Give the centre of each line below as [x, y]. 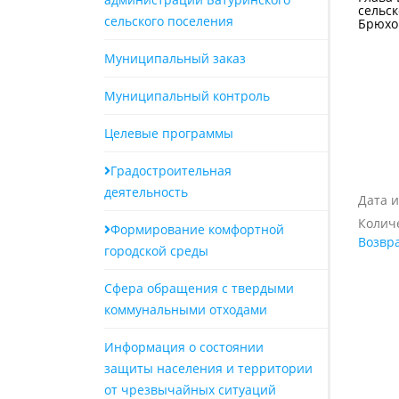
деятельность [146, 192]
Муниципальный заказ [175, 58]
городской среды [156, 251]
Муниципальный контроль [187, 96]
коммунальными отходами [186, 309]
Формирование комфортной [197, 229]
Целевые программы [169, 133]
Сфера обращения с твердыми [199, 288]
